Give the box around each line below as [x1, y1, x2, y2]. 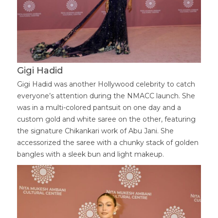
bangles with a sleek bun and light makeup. [17, 150, 164, 159]
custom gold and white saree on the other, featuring [17, 115, 196, 124]
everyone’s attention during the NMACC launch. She [17, 91, 195, 101]
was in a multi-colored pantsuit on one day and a [17, 103, 181, 112]
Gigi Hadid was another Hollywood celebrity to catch [17, 80, 195, 89]
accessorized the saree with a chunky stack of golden [17, 138, 199, 147]
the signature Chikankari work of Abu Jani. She [17, 127, 174, 136]
